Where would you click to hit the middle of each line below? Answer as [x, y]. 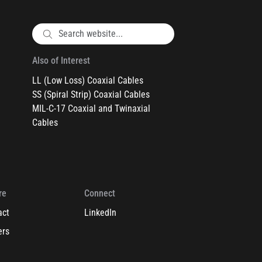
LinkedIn [100, 213]
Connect [100, 194]
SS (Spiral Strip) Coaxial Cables [91, 95]
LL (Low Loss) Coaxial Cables [88, 81]
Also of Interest [61, 61]
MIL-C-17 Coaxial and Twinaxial [91, 109]
